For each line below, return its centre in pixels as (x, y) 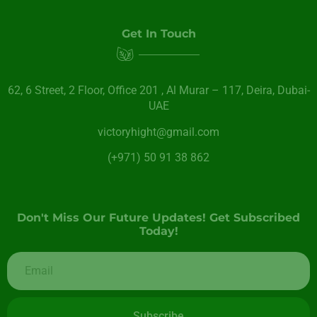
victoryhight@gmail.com (158, 132)
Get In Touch (158, 34)
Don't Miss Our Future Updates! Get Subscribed (158, 218)
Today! (158, 231)
